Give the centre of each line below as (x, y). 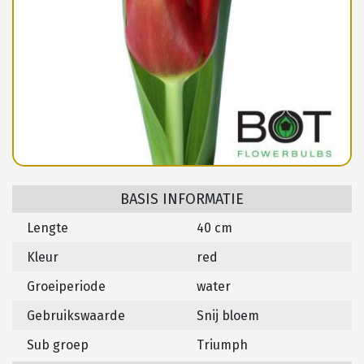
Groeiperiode (66, 287)
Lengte (48, 228)
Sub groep (58, 345)
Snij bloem (228, 316)
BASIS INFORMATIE (182, 199)
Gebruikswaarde (76, 316)
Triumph (222, 345)
